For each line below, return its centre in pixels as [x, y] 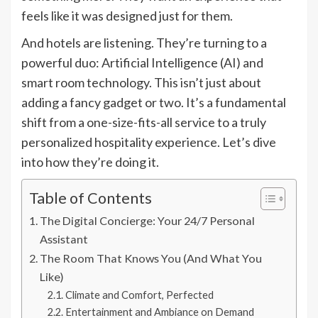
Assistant [64, 239]
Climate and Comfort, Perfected [139, 295]
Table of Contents [91, 198]
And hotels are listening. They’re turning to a [144, 43]
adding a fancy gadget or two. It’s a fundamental [154, 103]
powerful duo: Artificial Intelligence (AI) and [142, 63]
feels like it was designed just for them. [127, 16]
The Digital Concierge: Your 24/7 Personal [148, 221]
